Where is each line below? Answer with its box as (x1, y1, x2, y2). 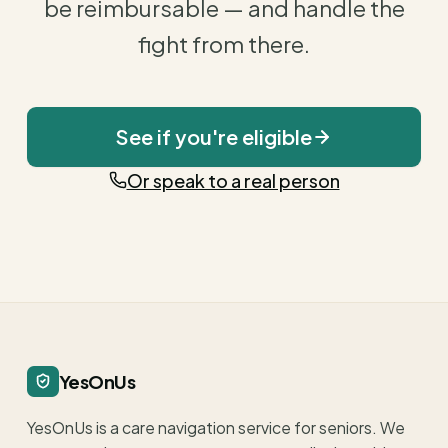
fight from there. (138, 29, 310, 58)
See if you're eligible (116, 124, 312, 149)
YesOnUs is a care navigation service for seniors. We (27, 418, 405, 437)
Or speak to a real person (126, 168, 340, 192)
